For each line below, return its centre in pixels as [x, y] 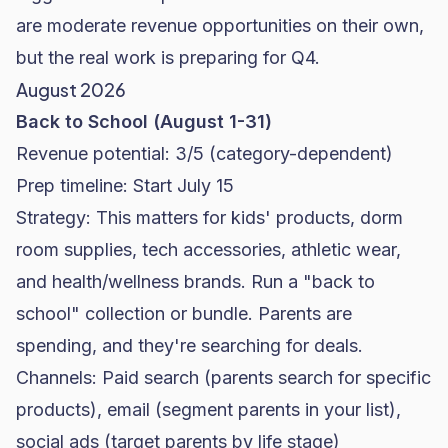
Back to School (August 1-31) [144, 121]
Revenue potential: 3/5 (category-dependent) [204, 153]
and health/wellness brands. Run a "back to [195, 281]
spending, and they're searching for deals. [189, 345]
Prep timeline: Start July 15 [125, 185]
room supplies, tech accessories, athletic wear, [208, 249]
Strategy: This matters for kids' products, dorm [209, 217]
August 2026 [71, 89]
